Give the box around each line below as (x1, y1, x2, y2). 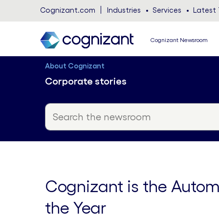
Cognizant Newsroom (150, 37, 208, 43)
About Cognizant (45, 62, 105, 70)
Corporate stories (45, 76, 127, 87)
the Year (45, 198, 106, 217)
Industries (107, 6, 141, 14)
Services (153, 6, 181, 14)
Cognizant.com (40, 6, 95, 14)
